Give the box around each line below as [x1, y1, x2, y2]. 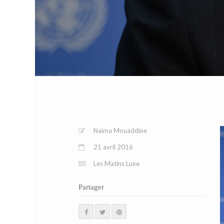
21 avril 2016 [93, 143, 133, 151]
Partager [78, 183, 104, 191]
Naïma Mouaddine [93, 126, 147, 134]
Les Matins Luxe [93, 159, 139, 167]
